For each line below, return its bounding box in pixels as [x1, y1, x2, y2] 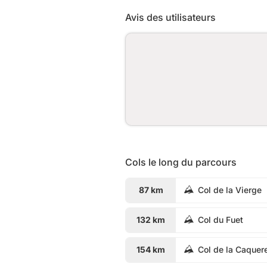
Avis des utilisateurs [125, 11, 216, 23]
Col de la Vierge [198, 185, 262, 195]
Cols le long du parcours [125, 156, 237, 168]
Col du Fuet [198, 215, 243, 225]
